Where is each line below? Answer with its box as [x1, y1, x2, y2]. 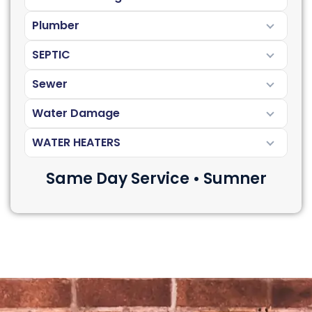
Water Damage [32, 104, 120, 121]
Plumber [32, 17, 79, 33]
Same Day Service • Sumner [45, 167, 267, 189]
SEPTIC [32, 46, 70, 63]
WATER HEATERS [32, 134, 120, 150]
